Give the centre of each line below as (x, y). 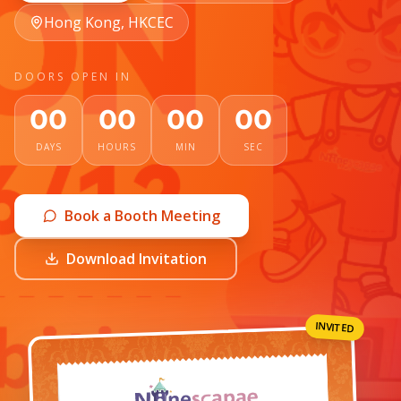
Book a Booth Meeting (142, 216)
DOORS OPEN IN (73, 77)
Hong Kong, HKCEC (109, 22)
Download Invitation (137, 259)
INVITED (335, 327)
